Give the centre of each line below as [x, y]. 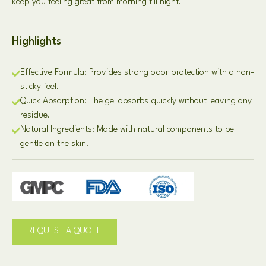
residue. [35, 115]
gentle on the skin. [55, 144]
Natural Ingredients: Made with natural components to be [127, 130]
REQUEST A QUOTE [64, 231]
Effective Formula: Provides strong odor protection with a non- [137, 73]
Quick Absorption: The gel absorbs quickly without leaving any [136, 101]
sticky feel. [40, 87]
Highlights [37, 42]
